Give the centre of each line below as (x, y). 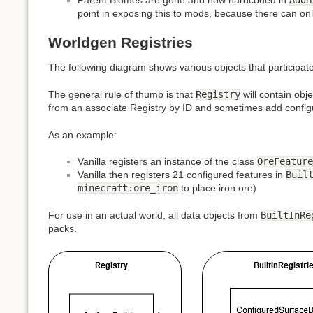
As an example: (82, 134)
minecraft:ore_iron (128, 188)
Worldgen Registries (121, 43)
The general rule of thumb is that (122, 94)
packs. (63, 228)
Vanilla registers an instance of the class (167, 162)
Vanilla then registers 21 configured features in (182, 175)
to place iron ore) (217, 188)
